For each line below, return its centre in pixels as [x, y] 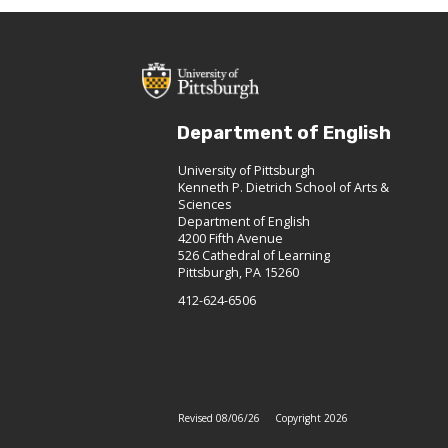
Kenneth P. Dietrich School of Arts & [283, 187]
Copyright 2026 [311, 417]
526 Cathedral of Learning [254, 255]
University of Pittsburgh [246, 170]
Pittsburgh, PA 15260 [238, 272]
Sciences [204, 204]
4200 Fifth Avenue [230, 238]
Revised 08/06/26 [219, 417]
